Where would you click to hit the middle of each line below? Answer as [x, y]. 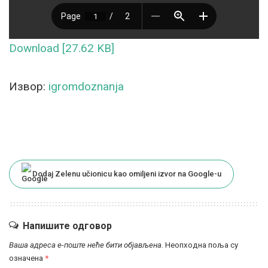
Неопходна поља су [202, 245]
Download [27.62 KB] [62, 48]
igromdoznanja [86, 87]
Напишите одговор [67, 226]
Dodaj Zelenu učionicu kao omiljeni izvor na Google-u [127, 174]
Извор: [29, 87]
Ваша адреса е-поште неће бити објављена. [86, 245]
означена [27, 258]
